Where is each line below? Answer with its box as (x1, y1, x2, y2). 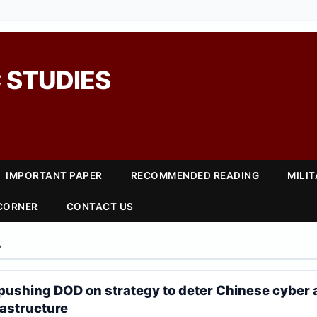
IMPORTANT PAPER (6, 170, 103, 181)
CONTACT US (66, 201, 134, 212)
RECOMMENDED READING (130, 170, 260, 181)
